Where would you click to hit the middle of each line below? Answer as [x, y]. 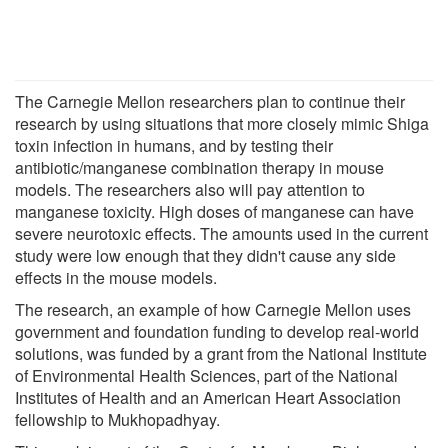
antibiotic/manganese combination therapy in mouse [199, 167]
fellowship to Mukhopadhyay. [117, 419]
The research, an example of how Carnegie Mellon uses [213, 309]
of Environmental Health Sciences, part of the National [206, 375]
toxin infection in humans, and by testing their [174, 145]
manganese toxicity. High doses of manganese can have [214, 211]
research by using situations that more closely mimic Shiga [222, 123]
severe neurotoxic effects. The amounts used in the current [221, 233]
